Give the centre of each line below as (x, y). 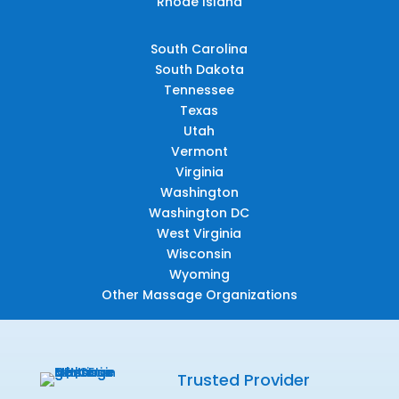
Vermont (199, 151)
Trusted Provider (244, 379)
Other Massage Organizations (199, 294)
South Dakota (199, 69)
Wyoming (199, 274)
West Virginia (199, 233)
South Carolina (199, 49)
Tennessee (199, 90)
